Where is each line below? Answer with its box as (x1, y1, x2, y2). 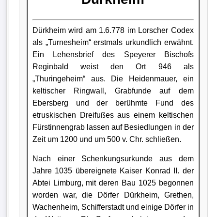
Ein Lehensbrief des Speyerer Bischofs (32, 50, 194, 59)
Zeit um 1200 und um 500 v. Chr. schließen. (32, 135, 181, 143)
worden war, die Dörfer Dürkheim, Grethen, (32, 190, 194, 199)
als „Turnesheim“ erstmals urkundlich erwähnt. (32, 38, 194, 46)
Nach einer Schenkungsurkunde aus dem (32, 154, 194, 163)
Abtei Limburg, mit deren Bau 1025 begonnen (32, 178, 194, 187)
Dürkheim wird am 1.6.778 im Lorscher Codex (32, 26, 194, 34)
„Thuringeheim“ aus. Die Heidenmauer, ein (32, 74, 194, 83)
